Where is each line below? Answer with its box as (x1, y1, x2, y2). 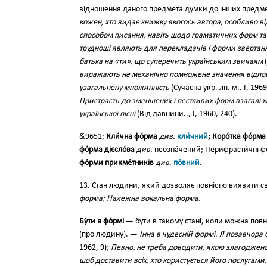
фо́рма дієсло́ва (79, 145, 135, 154)
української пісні (79, 110, 135, 119)
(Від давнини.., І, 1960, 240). (135, 110, 237, 119)
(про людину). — (79, 230, 139, 239)
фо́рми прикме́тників (79, 159, 154, 167)
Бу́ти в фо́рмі (79, 217, 124, 226)
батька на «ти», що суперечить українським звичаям (79, 57, 263, 66)
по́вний (173, 159, 200, 167)
